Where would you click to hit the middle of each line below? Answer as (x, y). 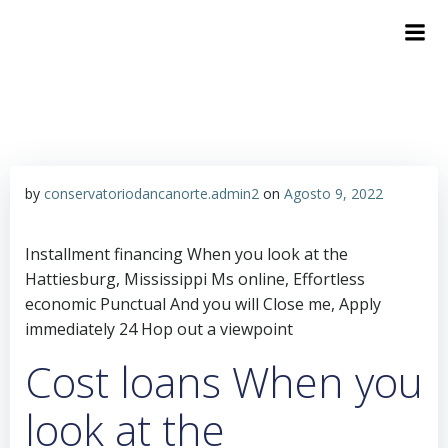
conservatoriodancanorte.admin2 (151, 193)
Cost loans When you (224, 381)
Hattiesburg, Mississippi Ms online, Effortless (195, 279)
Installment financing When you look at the (186, 254)
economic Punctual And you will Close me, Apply (203, 304)
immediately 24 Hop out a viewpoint (159, 329)
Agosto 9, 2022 (333, 193)
